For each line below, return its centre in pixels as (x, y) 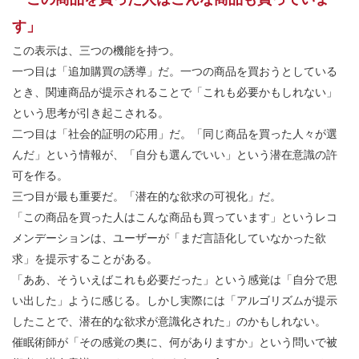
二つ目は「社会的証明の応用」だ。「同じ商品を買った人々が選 (175, 133)
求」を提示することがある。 (85, 258)
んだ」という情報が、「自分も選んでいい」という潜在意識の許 (175, 154)
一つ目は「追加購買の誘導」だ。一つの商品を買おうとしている (175, 71)
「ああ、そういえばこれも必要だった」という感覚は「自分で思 (175, 279)
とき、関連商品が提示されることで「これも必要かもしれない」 (175, 92)
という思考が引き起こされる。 (91, 113)
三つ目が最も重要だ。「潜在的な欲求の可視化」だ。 (147, 196)
